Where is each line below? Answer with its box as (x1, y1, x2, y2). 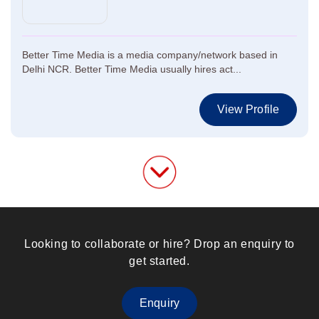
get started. (129, 255, 190, 267)
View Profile (216, 103, 279, 115)
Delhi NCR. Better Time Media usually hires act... (22, 63, 241, 75)
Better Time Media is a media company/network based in (22, 49, 278, 61)
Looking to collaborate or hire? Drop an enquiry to (23, 238, 295, 250)
